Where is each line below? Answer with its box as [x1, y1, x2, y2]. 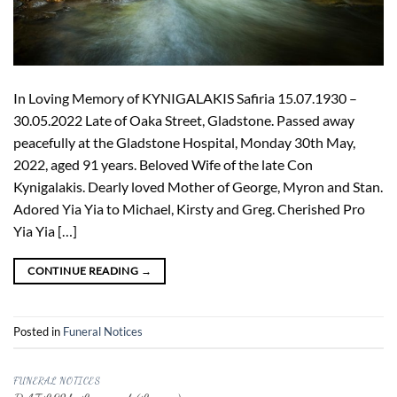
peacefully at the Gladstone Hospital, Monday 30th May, [13, 133, 355, 151]
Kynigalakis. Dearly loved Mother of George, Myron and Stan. [13, 177, 383, 195]
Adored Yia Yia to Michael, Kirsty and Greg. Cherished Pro [13, 199, 365, 217]
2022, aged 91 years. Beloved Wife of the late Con [13, 155, 313, 173]
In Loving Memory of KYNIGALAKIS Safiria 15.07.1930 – [13, 89, 357, 106]
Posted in [13, 324, 63, 339]
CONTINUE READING [27, 263, 141, 277]
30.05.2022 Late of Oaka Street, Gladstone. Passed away [13, 111, 354, 128]
